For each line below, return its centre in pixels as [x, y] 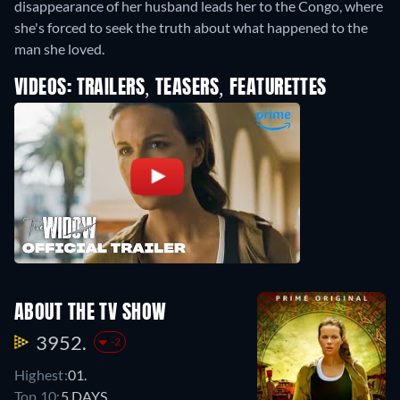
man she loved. [59, 49]
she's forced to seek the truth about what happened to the [191, 28]
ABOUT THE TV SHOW [91, 313]
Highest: [41, 374]
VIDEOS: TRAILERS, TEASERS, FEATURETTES [171, 89]
